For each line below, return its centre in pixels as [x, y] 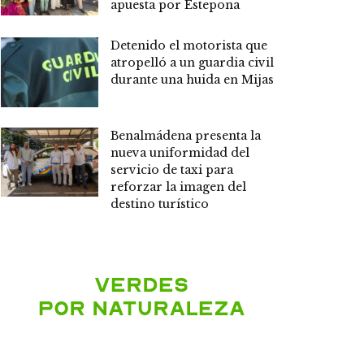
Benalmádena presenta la [186, 135]
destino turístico [160, 204]
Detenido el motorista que [189, 45]
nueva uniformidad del [180, 152]
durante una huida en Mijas [192, 79]
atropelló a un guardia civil [192, 62]
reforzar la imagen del [178, 186]
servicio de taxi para [172, 169]
